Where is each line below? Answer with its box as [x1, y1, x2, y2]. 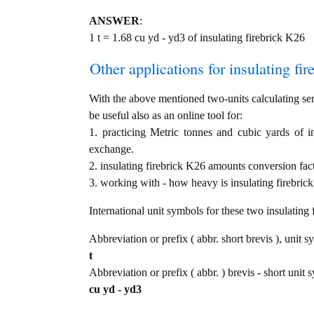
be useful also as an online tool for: [89, 109, 243, 122]
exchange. [89, 143, 134, 156]
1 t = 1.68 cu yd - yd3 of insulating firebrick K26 [89, 32, 305, 44]
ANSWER [89, 15, 139, 27]
